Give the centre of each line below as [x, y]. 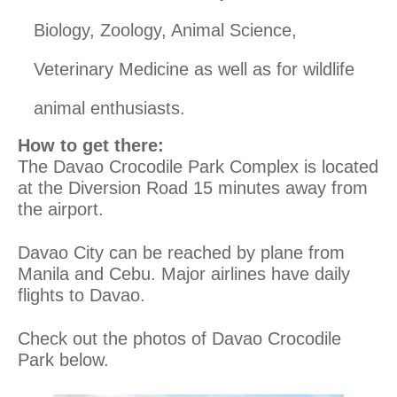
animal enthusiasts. [109, 109]
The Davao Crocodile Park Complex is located [198, 167]
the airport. [61, 210]
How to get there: [91, 146]
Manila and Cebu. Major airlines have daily [184, 274]
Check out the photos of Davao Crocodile [179, 339]
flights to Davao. [82, 296]
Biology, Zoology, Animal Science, [165, 31]
